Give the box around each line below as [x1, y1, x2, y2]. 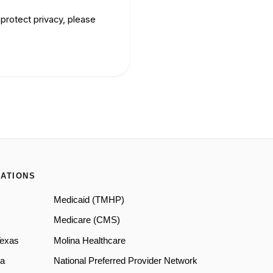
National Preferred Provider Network [54, 256, 198, 266]
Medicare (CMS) [54, 215, 121, 225]
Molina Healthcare [54, 235, 126, 246]
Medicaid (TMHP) [54, 194, 125, 205]
